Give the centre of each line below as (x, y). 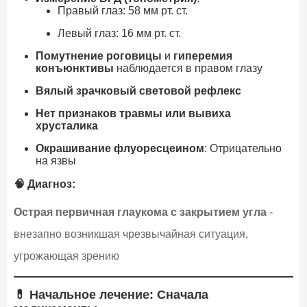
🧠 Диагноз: (44, 184)
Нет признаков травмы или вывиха (133, 114)
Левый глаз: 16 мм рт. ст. (119, 34)
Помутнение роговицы (98, 56)
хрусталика (66, 126)
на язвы (56, 161)
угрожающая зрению (66, 256)
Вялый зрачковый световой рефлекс (138, 91)
